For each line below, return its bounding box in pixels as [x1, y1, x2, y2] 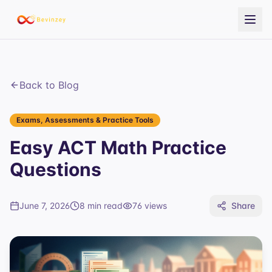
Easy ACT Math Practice [10, 137, 226, 158]
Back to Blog [19, 79, 79, 91]
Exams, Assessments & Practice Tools [16, 115, 154, 124]
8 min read [80, 200, 123, 211]
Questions [10, 158, 101, 180]
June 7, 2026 [19, 200, 70, 211]
